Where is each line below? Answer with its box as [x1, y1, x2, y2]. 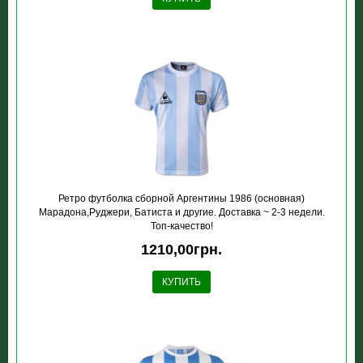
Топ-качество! [150, 220, 213, 232]
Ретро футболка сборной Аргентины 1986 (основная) [58, 193, 305, 204]
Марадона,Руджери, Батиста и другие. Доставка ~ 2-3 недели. [38, 207, 325, 218]
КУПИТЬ [162, 276, 201, 288]
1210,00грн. [141, 241, 222, 258]
